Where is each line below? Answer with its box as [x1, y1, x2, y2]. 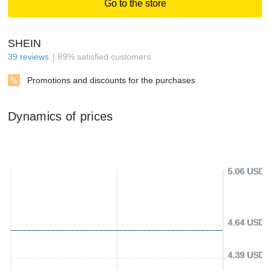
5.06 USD [228, 166, 265, 176]
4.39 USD [228, 250, 265, 260]
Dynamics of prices [8, 110, 113, 123]
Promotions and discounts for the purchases [27, 75, 195, 85]
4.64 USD [228, 217, 265, 227]
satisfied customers [77, 52, 151, 61]
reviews [20, 52, 49, 61]
